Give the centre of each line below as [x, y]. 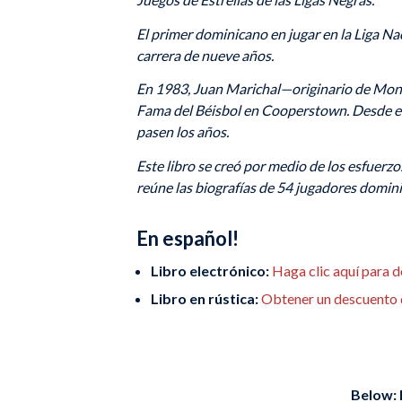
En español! [188, 239]
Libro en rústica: [206, 299]
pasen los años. [183, 132]
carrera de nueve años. [205, 55]
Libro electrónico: [210, 271]
